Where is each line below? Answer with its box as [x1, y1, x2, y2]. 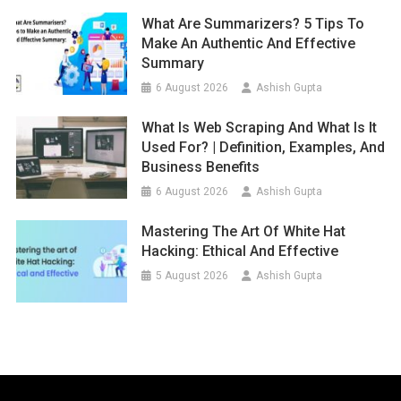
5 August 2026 [156, 269, 229, 282]
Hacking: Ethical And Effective [141, 242, 339, 260]
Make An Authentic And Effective [141, 34, 356, 52]
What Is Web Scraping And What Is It [141, 118, 378, 136]
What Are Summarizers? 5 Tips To [141, 14, 365, 32]
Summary [141, 54, 205, 72]
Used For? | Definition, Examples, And [141, 138, 386, 156]
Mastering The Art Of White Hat [141, 222, 346, 240]
